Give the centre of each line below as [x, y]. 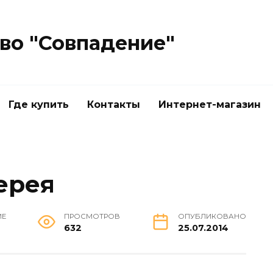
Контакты [114, 105]
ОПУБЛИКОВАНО [212, 217]
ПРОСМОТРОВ [92, 217]
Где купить [39, 105]
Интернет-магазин [210, 105]
